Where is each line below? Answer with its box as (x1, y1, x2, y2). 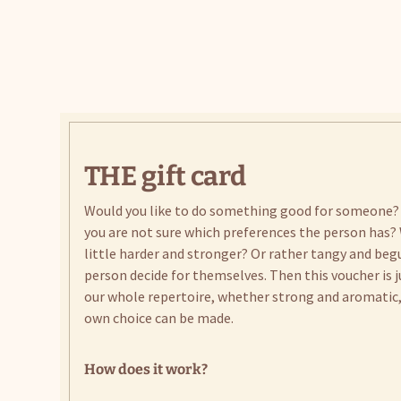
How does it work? (84, 361, 209, 379)
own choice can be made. (84, 309, 235, 328)
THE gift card (84, 160, 247, 193)
